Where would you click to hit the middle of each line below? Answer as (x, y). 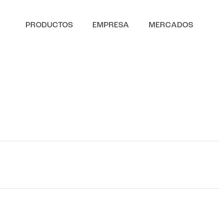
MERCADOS (171, 25)
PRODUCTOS (49, 25)
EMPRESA (111, 25)
